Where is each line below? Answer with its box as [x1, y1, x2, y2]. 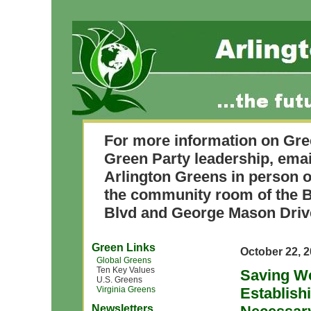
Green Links [92, 242, 155, 253]
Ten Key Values [96, 265, 155, 275]
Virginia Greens [96, 285, 155, 294]
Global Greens [96, 255, 151, 265]
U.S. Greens [96, 275, 142, 285]
